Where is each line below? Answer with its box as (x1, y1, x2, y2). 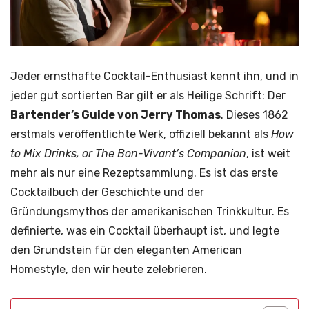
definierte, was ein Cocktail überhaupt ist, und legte (10, 224, 279, 237)
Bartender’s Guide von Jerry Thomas (10, 108, 221, 121)
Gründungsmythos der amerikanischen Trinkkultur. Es (10, 205, 289, 218)
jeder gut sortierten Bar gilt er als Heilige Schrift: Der (10, 89, 286, 102)
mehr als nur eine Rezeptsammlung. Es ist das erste (10, 166, 278, 179)
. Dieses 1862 (221, 108, 288, 121)
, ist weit (246, 147, 290, 160)
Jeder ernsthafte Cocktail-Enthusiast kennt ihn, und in (10, 70, 299, 83)
